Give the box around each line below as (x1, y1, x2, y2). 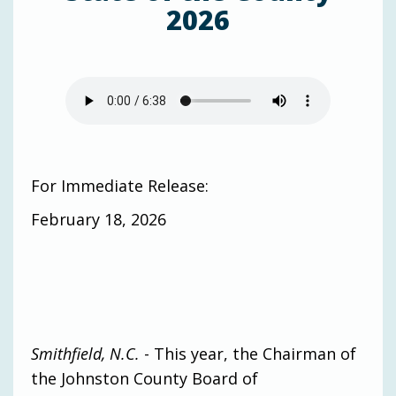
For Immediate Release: (31, 174, 222, 196)
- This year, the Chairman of (140, 342, 356, 364)
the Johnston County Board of (31, 367, 258, 389)
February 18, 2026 (31, 208, 166, 230)
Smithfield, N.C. (31, 342, 140, 364)
